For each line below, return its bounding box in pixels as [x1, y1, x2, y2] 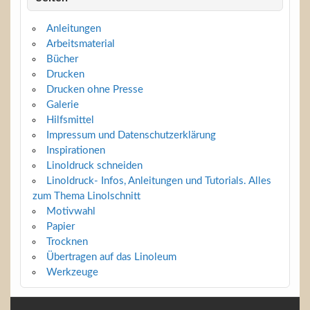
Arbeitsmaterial [46, 39, 115, 50]
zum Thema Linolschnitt [32, 191, 140, 202]
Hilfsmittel [46, 115, 94, 126]
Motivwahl [46, 206, 95, 217]
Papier [46, 221, 75, 232]
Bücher [46, 54, 78, 65]
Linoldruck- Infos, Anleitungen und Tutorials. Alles [46, 176, 271, 187]
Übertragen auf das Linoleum [46, 252, 176, 263]
